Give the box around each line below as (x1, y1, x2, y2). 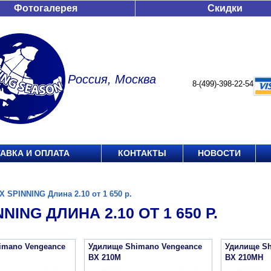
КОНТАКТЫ (118, 148, 166, 158)
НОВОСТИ (198, 148, 241, 158)
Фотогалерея (14, 3, 77, 13)
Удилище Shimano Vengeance (88, 242, 202, 251)
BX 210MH (225, 253, 263, 262)
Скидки (207, 3, 243, 13)
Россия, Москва (68, 73, 156, 86)
